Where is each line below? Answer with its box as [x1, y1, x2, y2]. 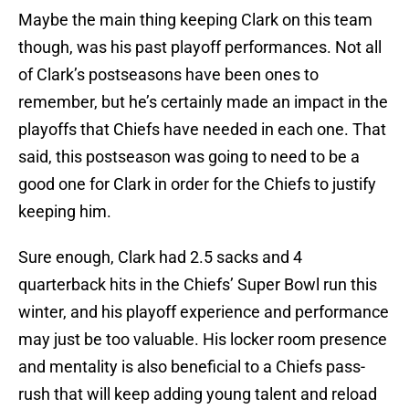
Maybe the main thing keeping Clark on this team [18, 10, 372, 30]
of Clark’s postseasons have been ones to [18, 65, 319, 85]
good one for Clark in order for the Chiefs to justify [18, 174, 376, 194]
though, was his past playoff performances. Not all [18, 37, 382, 58]
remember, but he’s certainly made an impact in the [18, 92, 388, 112]
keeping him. [18, 202, 111, 222]
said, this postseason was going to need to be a [18, 147, 360, 167]
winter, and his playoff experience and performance [18, 302, 389, 322]
